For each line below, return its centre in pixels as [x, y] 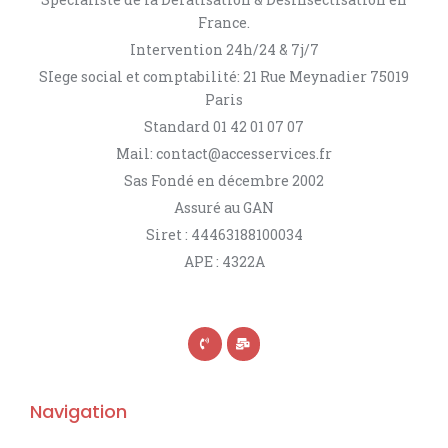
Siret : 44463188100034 [224, 235]
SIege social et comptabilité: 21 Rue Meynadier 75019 [224, 77]
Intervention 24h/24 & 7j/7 [224, 50]
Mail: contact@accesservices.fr [224, 154]
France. [224, 23]
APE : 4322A [224, 262]
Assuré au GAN [224, 208]
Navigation [78, 411]
